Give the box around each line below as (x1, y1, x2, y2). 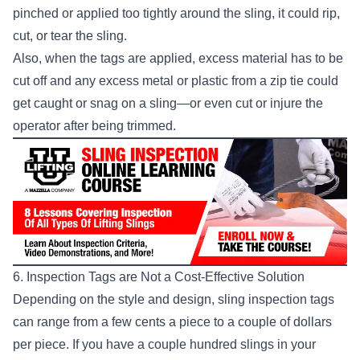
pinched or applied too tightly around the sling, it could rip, (13, 6, 340, 21)
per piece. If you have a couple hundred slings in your (13, 337, 316, 352)
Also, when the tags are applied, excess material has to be (13, 51, 343, 66)
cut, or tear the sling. (13, 29, 127, 43)
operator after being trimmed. (13, 119, 176, 133)
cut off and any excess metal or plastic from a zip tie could (13, 74, 338, 88)
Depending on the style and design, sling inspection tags (13, 292, 334, 307)
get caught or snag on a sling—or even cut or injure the (13, 96, 323, 111)
